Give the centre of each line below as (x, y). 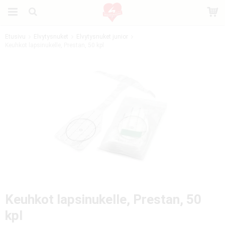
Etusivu (15, 37)
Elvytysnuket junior (102, 37)
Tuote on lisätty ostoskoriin (112, 45)
